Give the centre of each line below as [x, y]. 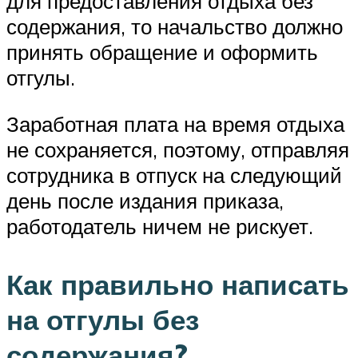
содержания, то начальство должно [175, 27]
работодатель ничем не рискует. [160, 226]
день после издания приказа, [145, 200]
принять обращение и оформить [162, 52]
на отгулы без [103, 319]
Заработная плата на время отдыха [175, 123]
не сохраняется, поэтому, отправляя [178, 149]
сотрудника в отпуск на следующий [174, 175]
